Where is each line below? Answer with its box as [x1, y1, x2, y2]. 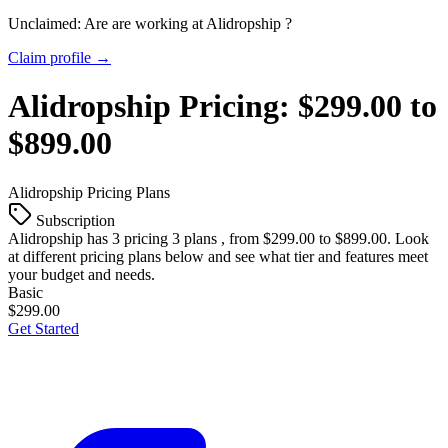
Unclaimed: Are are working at [8, 15, 206, 32]
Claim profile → [8, 49, 111, 66]
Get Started [8, 319, 79, 337]
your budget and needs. [8, 265, 155, 283]
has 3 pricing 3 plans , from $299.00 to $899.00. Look [83, 229, 429, 247]
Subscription [36, 211, 115, 229]
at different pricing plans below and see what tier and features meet [8, 247, 428, 265]
